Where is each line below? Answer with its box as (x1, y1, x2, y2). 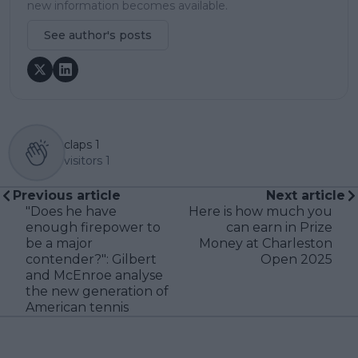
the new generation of (26, 284, 169, 300)
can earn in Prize (226, 220, 332, 236)
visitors (64, 153, 102, 169)
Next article (266, 188, 345, 204)
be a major (26, 236, 93, 252)
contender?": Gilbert (26, 252, 157, 268)
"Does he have (26, 204, 117, 220)
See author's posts (44, 28, 152, 43)
